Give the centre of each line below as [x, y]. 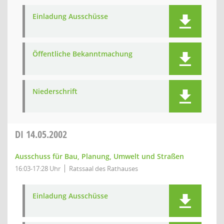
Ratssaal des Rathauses [103, 168]
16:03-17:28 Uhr [38, 168]
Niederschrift [55, 91]
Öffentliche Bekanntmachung [82, 54]
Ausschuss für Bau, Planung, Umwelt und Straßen [99, 156]
